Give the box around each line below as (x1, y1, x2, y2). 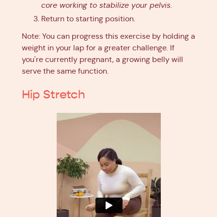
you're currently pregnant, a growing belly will (22, 54, 183, 64)
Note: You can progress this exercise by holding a (22, 31, 195, 41)
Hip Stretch (22, 87, 85, 102)
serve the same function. (22, 66, 108, 76)
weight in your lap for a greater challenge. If (22, 43, 174, 52)
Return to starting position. (41, 14, 135, 23)
